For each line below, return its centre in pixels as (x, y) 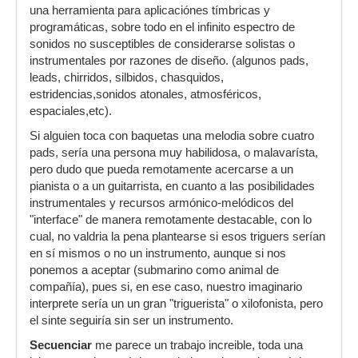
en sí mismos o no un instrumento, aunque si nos (158, 253)
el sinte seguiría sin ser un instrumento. (131, 320)
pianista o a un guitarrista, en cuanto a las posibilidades (172, 186)
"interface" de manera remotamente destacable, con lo (171, 220)
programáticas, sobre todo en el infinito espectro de (162, 27)
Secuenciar (61, 345)
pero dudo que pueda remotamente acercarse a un (161, 169)
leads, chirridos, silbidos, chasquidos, (127, 78)
